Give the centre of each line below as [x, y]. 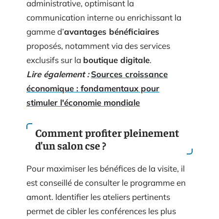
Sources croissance [129, 74]
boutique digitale [116, 60]
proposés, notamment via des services [98, 46]
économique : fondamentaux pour [93, 88]
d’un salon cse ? [71, 145]
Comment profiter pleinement [107, 132]
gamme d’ [45, 32]
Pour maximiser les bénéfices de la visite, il [106, 168]
